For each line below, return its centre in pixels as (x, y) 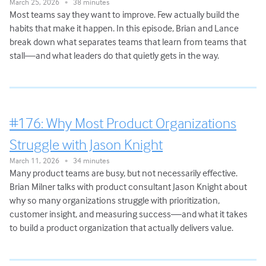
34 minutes (89, 161)
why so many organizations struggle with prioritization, (115, 200)
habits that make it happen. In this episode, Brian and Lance (124, 28)
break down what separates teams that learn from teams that (128, 42)
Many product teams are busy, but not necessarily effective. (124, 173)
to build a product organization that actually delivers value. (122, 228)
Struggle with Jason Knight (86, 145)
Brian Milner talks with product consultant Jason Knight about (129, 187)
